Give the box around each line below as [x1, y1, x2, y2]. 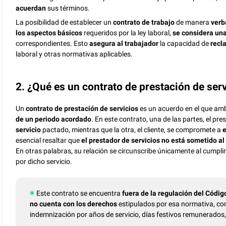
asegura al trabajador [89, 39, 159, 48]
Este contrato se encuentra [36, 189, 121, 198]
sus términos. [46, 4, 90, 13]
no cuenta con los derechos [30, 200, 119, 208]
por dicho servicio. [16, 157, 73, 166]
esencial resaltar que [16, 136, 82, 145]
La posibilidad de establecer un [16, 18, 114, 27]
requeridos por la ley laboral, [82, 29, 173, 37]
